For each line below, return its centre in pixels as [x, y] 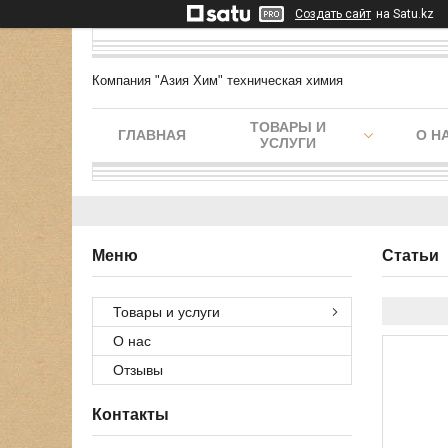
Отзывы [138, 370]
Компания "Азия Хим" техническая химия [217, 80]
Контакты [130, 414]
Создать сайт [333, 14]
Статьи [410, 255]
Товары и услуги [166, 312]
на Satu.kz [405, 14]
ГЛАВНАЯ [152, 135]
